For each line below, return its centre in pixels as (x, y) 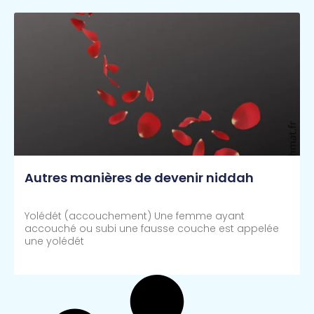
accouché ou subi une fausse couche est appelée (152, 229)
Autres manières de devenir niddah (139, 178)
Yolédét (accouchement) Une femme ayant (135, 216)
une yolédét (54, 241)
